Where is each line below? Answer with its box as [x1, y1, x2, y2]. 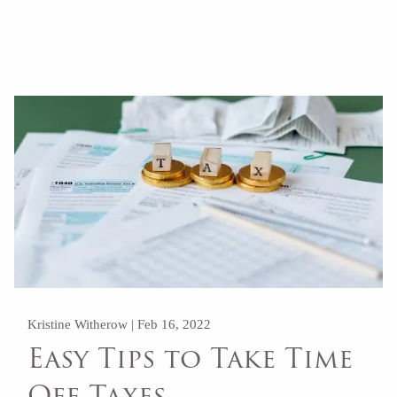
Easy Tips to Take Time [27, 338, 354, 379]
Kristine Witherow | [27, 316, 138, 331]
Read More [40, 9, 94, 22]
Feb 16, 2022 [137, 316, 212, 331]
